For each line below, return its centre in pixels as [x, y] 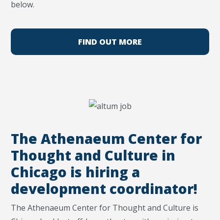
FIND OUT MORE [110, 41]
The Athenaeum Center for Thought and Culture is [105, 207]
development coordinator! [104, 188]
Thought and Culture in [93, 155]
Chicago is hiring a [76, 172]
